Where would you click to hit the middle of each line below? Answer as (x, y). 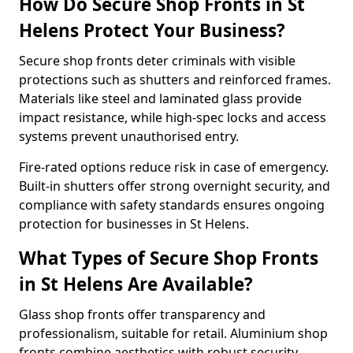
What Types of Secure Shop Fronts (169, 258)
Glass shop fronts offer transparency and (142, 314)
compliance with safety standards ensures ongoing (172, 205)
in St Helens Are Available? (136, 284)
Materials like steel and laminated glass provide (160, 98)
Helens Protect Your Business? (152, 30)
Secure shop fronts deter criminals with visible (157, 61)
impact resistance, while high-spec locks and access (173, 117)
